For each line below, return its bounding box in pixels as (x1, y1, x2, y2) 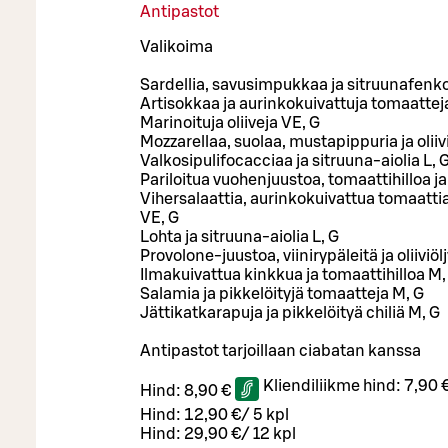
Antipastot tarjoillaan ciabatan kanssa (140, 342, 421, 359)
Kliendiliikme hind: (263, 377, 404, 394)
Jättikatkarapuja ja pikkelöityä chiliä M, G (140, 304, 440, 321)
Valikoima (140, 38, 213, 55)
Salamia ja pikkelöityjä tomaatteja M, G (140, 285, 427, 302)
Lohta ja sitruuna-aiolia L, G (140, 228, 342, 245)
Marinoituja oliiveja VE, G (140, 114, 323, 131)
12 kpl (253, 425, 296, 442)
